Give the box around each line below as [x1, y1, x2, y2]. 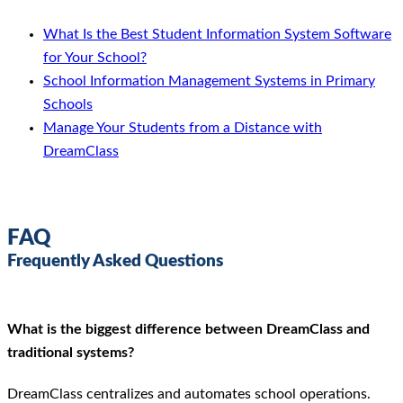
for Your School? [43, 49, 147, 65]
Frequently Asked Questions [7, 253, 223, 271]
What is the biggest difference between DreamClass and [7, 322, 370, 337]
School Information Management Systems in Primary [43, 73, 375, 88]
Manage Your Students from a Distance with [43, 120, 322, 135]
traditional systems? [7, 345, 134, 361]
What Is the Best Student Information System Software [43, 26, 391, 41]
